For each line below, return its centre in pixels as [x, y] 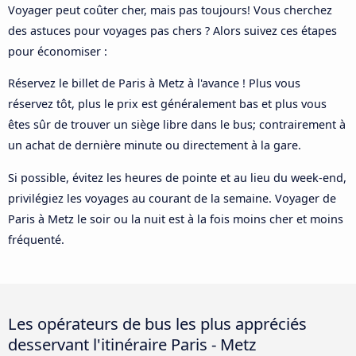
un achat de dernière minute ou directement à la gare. [155, 145]
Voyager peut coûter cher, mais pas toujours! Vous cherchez [170, 10]
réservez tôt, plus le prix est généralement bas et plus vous [167, 104]
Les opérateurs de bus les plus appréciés [157, 323]
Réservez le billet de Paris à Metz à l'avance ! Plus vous [154, 83]
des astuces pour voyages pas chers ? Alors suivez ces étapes [172, 30]
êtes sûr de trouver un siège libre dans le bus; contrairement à [177, 125]
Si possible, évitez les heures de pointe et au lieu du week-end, [177, 177]
